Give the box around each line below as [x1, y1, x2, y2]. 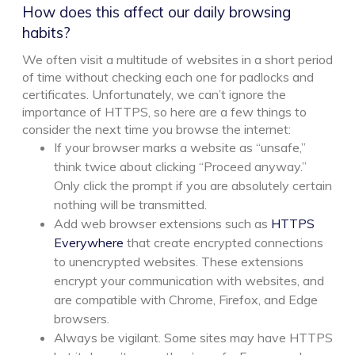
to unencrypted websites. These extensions [54, 253, 303, 269]
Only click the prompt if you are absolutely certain [54, 177, 332, 193]
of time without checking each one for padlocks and [22, 68, 314, 85]
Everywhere [54, 234, 124, 250]
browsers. [54, 310, 109, 326]
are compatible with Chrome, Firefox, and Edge [54, 291, 318, 307]
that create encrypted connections [124, 234, 323, 250]
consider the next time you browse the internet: [22, 120, 291, 137]
